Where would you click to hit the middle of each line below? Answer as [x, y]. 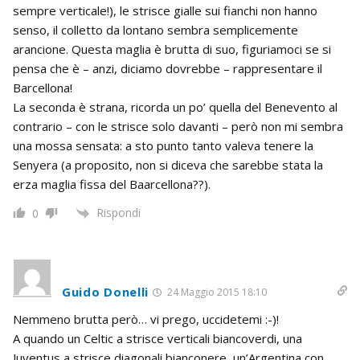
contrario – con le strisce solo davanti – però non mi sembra [178, 126]
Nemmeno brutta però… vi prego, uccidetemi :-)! [146, 319]
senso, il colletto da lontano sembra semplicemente [155, 29]
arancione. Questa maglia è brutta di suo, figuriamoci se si [172, 49]
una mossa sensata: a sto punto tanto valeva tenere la [163, 145]
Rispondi [119, 212]
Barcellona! [43, 87]
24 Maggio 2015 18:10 [216, 292]
